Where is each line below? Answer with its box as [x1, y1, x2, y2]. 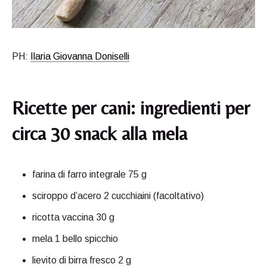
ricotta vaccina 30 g [32, 212, 114, 223]
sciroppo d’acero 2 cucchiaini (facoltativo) [32, 191, 204, 201]
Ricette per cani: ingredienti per [12, 97, 250, 119]
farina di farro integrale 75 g [32, 169, 147, 180]
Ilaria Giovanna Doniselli [30, 51, 129, 62]
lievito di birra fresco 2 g [32, 255, 131, 266]
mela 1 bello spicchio [32, 234, 118, 244]
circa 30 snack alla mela [12, 122, 187, 145]
